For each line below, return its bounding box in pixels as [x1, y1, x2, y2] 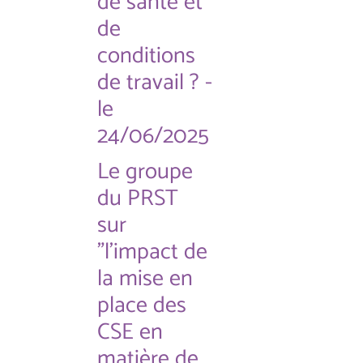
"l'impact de [97, 233, 207, 271]
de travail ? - [97, 64, 212, 101]
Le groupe [97, 153, 193, 190]
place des [97, 287, 186, 324]
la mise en [97, 260, 193, 297]
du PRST [97, 180, 178, 217]
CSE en [97, 314, 163, 351]
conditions [97, 37, 195, 75]
